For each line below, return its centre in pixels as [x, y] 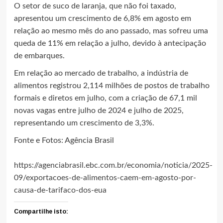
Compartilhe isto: [41, 211]
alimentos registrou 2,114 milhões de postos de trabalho [111, 85]
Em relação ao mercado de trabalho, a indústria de [101, 73]
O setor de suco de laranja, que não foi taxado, [95, 6]
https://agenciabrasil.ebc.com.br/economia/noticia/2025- [113, 165]
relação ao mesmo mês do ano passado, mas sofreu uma [111, 31]
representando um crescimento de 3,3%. [84, 123]
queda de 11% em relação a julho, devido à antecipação [110, 43]
